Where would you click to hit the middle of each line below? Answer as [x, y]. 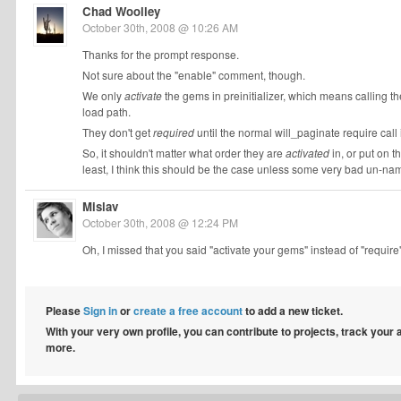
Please [64, 311]
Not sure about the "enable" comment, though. [194, 75]
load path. [107, 111]
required [174, 132]
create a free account [188, 311]
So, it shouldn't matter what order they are [184, 153]
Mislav [100, 206]
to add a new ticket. [293, 311]
